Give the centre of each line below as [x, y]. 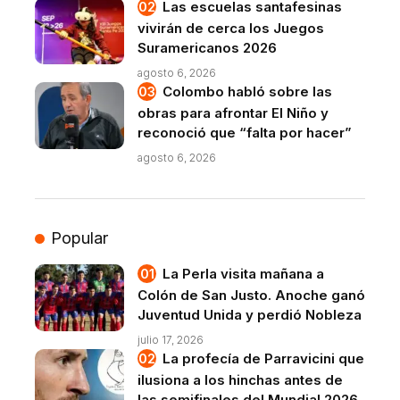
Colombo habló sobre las [247, 92]
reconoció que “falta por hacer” [245, 133]
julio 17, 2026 [171, 340]
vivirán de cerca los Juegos [231, 29]
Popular [79, 238]
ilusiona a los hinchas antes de [240, 380]
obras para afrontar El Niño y [233, 113]
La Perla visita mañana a [243, 274]
